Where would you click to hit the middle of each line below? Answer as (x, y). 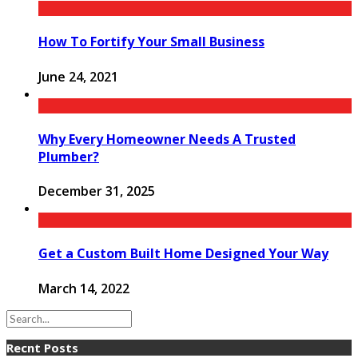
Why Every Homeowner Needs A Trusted (167, 139)
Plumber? (69, 156)
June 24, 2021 (78, 76)
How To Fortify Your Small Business (151, 42)
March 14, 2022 (84, 288)
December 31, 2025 (97, 191)
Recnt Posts (42, 347)
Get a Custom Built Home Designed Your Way (183, 254)
